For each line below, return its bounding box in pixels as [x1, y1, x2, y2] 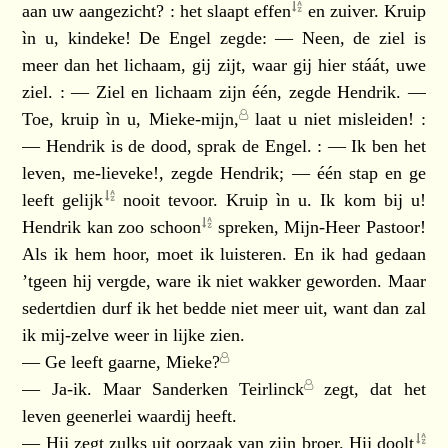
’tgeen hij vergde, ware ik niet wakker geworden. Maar [22, 271, 426, 291]
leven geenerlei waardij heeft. [22, 406, 238, 426]
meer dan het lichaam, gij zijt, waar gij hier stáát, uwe [22, 55, 426, 75]
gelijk [62, 190, 104, 210]
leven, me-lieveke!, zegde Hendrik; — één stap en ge [22, 163, 426, 183]
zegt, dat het [313, 379, 426, 399]
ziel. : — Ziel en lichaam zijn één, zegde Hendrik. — [22, 82, 426, 102]
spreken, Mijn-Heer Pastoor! [212, 217, 426, 237]
